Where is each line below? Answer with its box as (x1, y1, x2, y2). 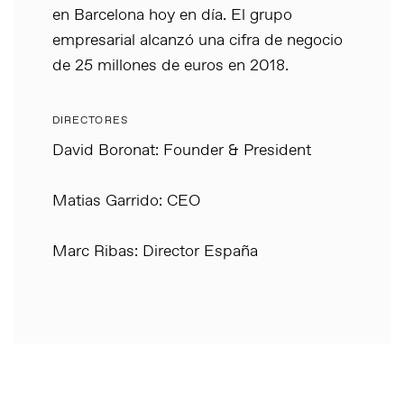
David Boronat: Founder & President (52, 139, 311, 161)
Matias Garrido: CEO (52, 189, 200, 212)
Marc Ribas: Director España (52, 240, 258, 262)
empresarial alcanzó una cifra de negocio (52, 29, 343, 51)
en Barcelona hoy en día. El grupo (52, 4, 292, 26)
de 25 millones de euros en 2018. (52, 54, 289, 77)
